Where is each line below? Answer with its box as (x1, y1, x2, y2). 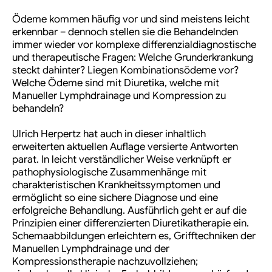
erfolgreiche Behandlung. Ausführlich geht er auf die (12, 204, 246, 217)
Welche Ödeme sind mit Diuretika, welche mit (12, 76, 219, 90)
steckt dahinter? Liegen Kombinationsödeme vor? (12, 64, 239, 77)
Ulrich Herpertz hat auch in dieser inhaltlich (12, 127, 206, 141)
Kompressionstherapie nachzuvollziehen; (12, 255, 198, 268)
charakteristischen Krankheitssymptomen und (12, 178, 220, 192)
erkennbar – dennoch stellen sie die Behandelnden (12, 25, 238, 39)
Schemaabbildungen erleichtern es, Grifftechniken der (12, 229, 256, 243)
